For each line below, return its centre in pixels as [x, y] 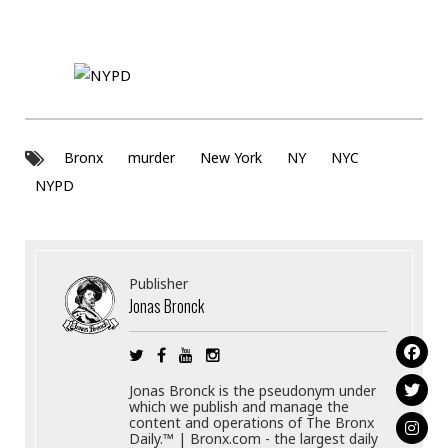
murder [151, 158]
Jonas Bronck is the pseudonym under [253, 390]
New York [231, 158]
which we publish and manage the [239, 406]
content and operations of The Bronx [252, 422]
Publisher [159, 283]
